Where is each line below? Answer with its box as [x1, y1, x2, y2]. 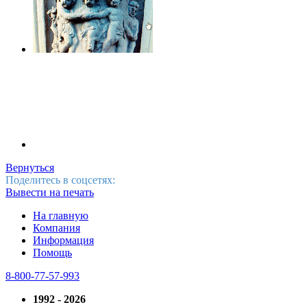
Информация [33, 234, 94, 246]
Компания [33, 221, 80, 234]
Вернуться [5, 161, 54, 173]
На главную [33, 209, 88, 221]
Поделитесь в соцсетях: [5, 173, 115, 186]
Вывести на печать [5, 186, 94, 198]
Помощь [33, 246, 72, 258]
